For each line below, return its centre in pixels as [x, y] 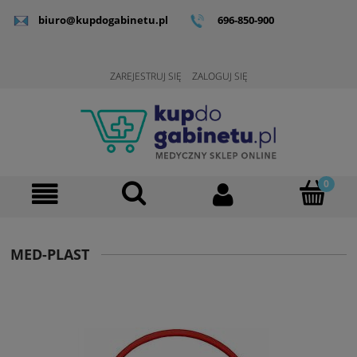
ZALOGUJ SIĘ [220, 76]
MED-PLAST [50, 254]
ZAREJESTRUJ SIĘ [145, 76]
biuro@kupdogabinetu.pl [103, 20]
